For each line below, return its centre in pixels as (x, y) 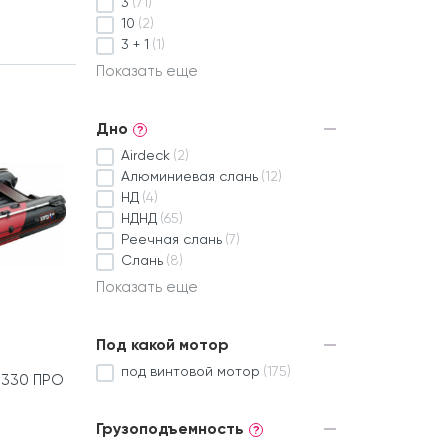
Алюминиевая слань (189, 176)
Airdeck (145, 155)
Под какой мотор (162, 345)
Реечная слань (171, 239)
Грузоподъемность (170, 429)
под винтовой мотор (190, 371)
